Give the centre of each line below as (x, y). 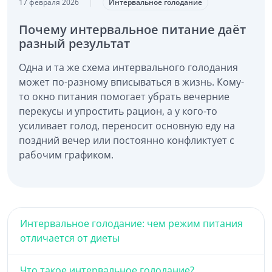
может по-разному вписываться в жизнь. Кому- (131, 82)
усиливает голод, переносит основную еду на (127, 126)
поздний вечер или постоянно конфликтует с (126, 141)
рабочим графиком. (66, 155)
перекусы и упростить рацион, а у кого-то (118, 111)
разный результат (74, 44)
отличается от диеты (70, 238)
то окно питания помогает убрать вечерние (124, 97)
